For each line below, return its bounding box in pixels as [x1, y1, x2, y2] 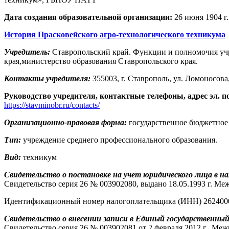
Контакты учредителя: [4, 74, 90, 83]
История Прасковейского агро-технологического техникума [4, 30, 225, 39]
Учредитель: [4, 48, 50, 56]
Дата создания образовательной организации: [4, 13, 172, 21]
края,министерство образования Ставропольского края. [4, 57, 198, 65]
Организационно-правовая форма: [4, 118, 127, 127]
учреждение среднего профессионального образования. [21, 135, 217, 144]
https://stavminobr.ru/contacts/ [4, 101, 100, 109]
